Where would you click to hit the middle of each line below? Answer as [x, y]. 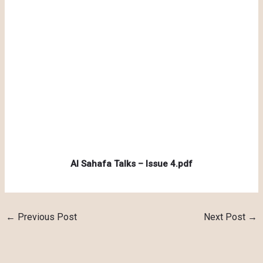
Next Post [225, 217]
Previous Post [46, 217]
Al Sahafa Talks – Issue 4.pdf [131, 163]
